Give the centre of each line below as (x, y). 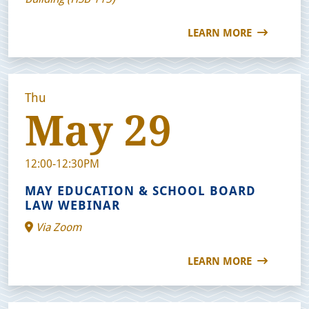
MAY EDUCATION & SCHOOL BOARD (140, 190)
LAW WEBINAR (72, 205)
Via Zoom (57, 226)
